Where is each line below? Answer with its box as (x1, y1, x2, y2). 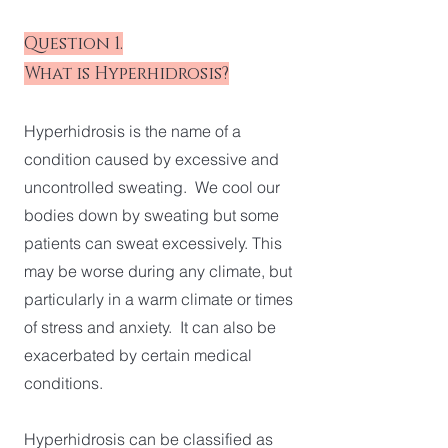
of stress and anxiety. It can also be (24, 317, 276, 337)
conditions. (24, 373, 103, 393)
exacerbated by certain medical (24, 345, 252, 365)
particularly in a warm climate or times (24, 289, 293, 309)
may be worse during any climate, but (24, 261, 292, 281)
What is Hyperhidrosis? (24, 62, 229, 85)
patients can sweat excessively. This (24, 233, 282, 253)
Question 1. (24, 32, 123, 55)
